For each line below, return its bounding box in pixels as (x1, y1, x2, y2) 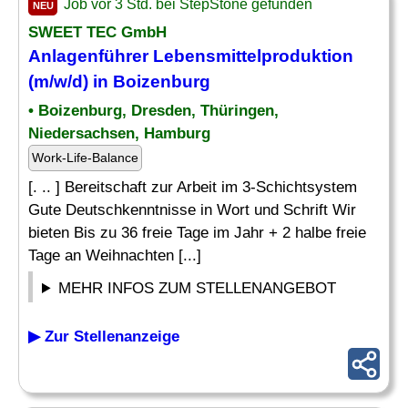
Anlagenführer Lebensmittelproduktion (28, 46, 353, 66)
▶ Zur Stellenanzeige (28, 328, 179, 345)
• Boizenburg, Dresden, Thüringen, (28, 102, 279, 119)
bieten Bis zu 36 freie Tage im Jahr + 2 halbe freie (28, 224, 366, 241)
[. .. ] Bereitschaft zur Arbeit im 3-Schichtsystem (28, 178, 357, 196)
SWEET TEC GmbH (28, 24, 167, 41)
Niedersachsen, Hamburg (28, 125, 210, 142)
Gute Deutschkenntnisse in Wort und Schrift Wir (28, 201, 356, 219)
